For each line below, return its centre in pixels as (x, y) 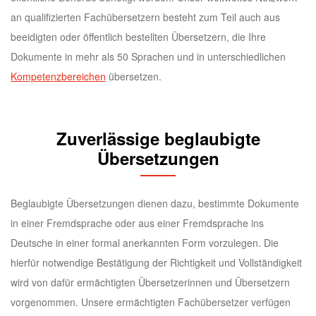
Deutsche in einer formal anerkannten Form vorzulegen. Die (145, 243)
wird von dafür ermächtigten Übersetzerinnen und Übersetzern (150, 282)
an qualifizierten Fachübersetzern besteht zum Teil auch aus (145, 17)
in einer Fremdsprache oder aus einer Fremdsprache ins (137, 223)
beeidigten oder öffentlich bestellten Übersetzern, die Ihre (138, 37)
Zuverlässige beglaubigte (158, 139)
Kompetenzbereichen (58, 77)
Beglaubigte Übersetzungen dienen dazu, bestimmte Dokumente (155, 203)
